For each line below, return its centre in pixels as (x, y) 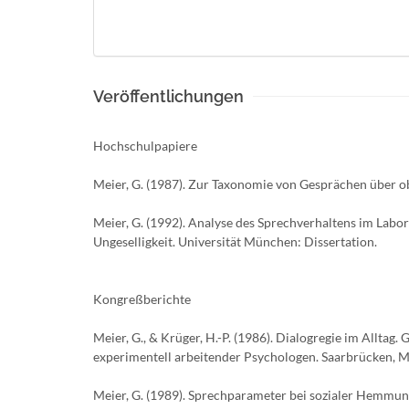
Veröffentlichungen (168, 96)
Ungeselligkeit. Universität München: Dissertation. (235, 241)
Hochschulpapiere (145, 146)
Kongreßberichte (142, 299)
